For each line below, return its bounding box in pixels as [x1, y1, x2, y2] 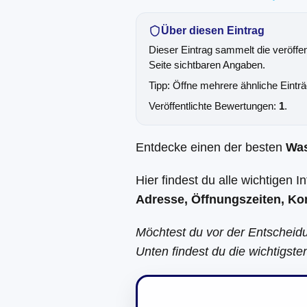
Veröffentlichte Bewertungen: [149, 100, 279, 112]
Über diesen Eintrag [161, 25, 265, 36]
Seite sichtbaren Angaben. [149, 59, 265, 71]
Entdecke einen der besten [136, 140, 286, 154]
